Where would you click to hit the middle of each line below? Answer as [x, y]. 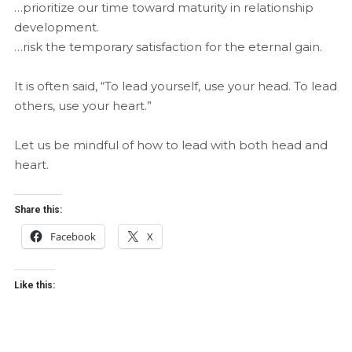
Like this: [34, 285]
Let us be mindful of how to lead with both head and [170, 145]
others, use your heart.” [82, 105]
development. [56, 27]
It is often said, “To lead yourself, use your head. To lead [175, 86]
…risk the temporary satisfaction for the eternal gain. [168, 46]
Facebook [73, 236]
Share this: [38, 209]
